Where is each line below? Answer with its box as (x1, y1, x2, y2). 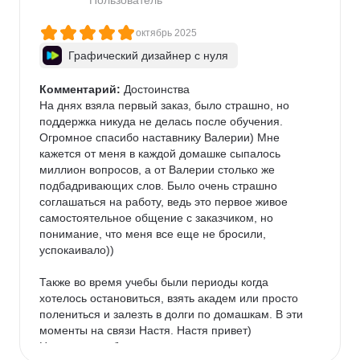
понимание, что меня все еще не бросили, (39, 227, 269, 240)
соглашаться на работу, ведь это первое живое (39, 195, 291, 208)
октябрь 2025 (136, 27, 197, 39)
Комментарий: (39, 83, 121, 96)
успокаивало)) (39, 243, 114, 256)
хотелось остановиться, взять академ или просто (39, 292, 301, 305)
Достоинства (121, 83, 190, 96)
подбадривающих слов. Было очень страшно (39, 179, 280, 192)
